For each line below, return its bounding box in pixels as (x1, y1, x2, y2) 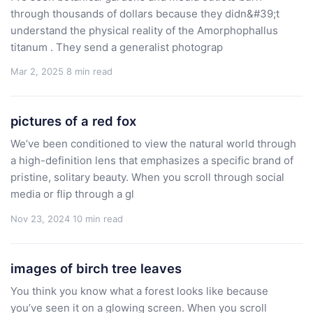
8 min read (66, 66, 112, 78)
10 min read (73, 212, 123, 224)
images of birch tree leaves (10, 260, 182, 276)
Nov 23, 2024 (10, 212, 70, 224)
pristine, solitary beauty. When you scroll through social (10, 170, 284, 184)
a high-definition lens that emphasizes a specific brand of (10, 154, 293, 168)
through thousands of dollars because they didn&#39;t (10, 6, 279, 20)
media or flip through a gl (10, 187, 134, 201)
